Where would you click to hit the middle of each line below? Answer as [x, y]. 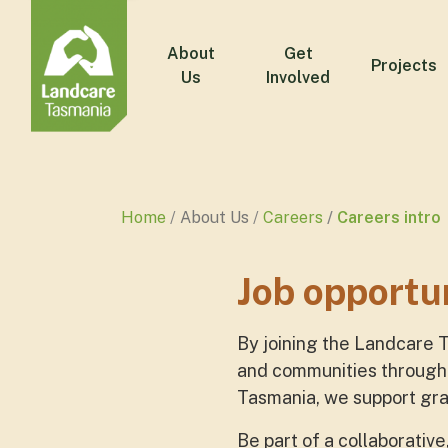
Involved [298, 77]
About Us [214, 217]
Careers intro [389, 217]
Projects [403, 65]
